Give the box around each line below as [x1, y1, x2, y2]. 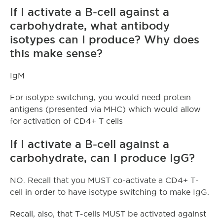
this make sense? [10, 47, 103, 59]
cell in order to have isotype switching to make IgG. [10, 187, 209, 196]
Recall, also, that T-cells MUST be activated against [10, 209, 206, 218]
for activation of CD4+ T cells [10, 116, 123, 125]
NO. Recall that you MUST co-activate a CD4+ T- [10, 176, 199, 184]
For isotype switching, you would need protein [10, 93, 191, 102]
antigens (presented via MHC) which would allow [10, 105, 201, 113]
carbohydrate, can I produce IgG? [10, 151, 195, 164]
